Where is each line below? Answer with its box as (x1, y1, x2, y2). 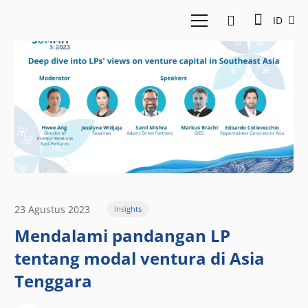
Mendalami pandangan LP (14, 224, 230, 247)
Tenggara (14, 269, 92, 293)
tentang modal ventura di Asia (14, 247, 265, 270)
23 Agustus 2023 (14, 202, 90, 216)
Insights (113, 203, 142, 214)
